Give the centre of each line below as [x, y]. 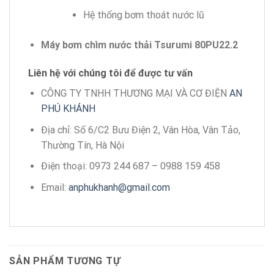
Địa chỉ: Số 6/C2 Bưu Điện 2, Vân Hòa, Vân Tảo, [140, 130]
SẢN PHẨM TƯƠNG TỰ [65, 261]
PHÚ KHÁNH [68, 108]
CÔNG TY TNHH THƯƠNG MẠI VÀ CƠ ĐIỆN [135, 93]
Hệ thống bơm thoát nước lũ [143, 15]
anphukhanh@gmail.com [119, 187]
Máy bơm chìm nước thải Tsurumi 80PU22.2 [139, 45]
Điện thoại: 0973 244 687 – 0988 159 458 [130, 166]
